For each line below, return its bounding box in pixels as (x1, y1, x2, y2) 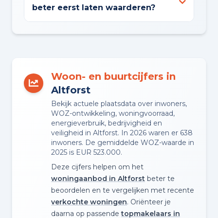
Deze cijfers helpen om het (51, 163, 144, 172)
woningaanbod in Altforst (51, 174, 145, 183)
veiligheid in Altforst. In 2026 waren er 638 (51, 128, 193, 138)
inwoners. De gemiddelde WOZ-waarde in (51, 138, 194, 147)
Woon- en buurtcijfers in (51, 71, 176, 83)
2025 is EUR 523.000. (51, 148, 122, 157)
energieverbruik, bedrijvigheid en (51, 119, 162, 128)
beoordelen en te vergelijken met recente (51, 186, 194, 195)
